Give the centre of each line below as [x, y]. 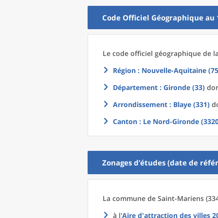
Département [135, 87]
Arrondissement [140, 104]
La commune [125, 198]
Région [124, 70]
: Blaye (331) [189, 104]
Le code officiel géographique [153, 53]
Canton [125, 121]
